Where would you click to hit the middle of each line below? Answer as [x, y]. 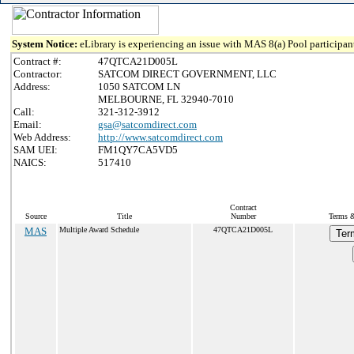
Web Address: [42, 137]
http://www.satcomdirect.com [160, 137]
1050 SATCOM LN [139, 87]
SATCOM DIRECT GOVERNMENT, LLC [187, 74]
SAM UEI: [36, 150]
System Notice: [46, 44]
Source [36, 216]
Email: [28, 124]
